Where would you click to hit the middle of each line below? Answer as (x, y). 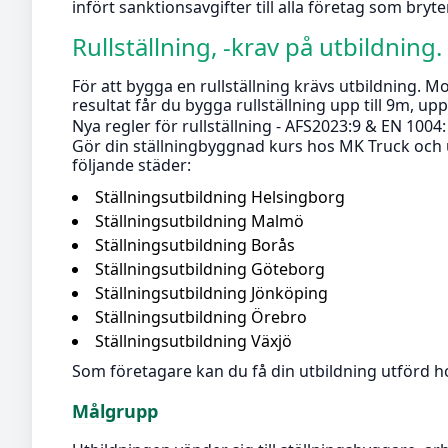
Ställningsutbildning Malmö (199, 220)
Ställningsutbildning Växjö (193, 340)
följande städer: (131, 165)
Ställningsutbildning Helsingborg (220, 196)
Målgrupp (115, 411)
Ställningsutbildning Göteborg (210, 268)
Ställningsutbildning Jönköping (211, 292)
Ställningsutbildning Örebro (201, 316)
